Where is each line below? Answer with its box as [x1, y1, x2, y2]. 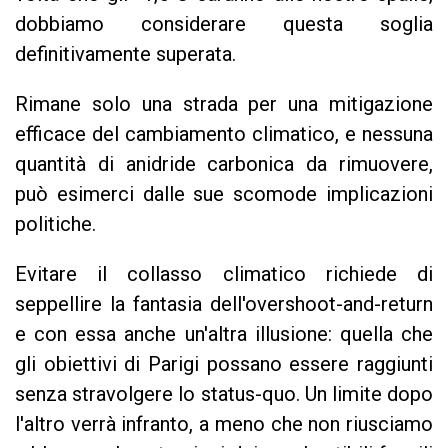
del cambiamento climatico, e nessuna [92, 122, 433, 146]
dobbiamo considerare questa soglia [15, 12, 433, 36]
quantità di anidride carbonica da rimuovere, [15, 152, 433, 176]
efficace [15, 122, 86, 146]
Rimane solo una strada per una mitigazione [15, 92, 433, 116]
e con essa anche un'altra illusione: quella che [15, 322, 433, 346]
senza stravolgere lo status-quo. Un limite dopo [15, 382, 433, 406]
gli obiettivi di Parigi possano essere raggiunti [15, 352, 433, 376]
